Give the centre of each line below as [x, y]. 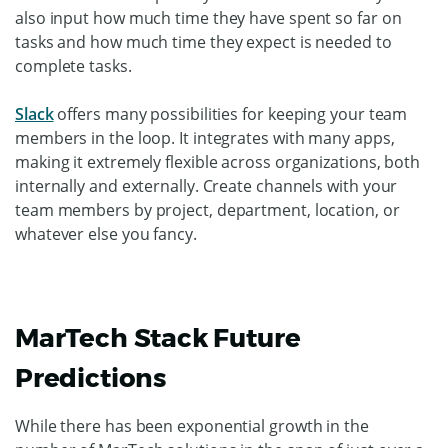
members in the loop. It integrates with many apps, [205, 137]
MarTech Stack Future [158, 337]
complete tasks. [73, 65]
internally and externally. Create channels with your [206, 185]
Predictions [91, 377]
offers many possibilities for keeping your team [230, 113]
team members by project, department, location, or [207, 209]
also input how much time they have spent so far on [208, 17]
